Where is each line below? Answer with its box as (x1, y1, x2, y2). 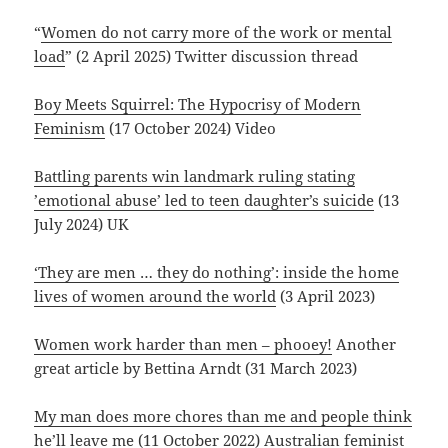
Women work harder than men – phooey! (34, 333, 333, 354)
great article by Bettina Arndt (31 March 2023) (34, 357, 358, 378)
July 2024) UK (34, 213, 130, 234)
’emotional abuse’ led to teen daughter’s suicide (34, 189, 375, 210)
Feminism (34, 117, 106, 138)
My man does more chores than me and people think (34, 405, 413, 426)
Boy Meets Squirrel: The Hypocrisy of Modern (34, 93, 362, 114)
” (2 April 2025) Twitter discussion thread (65, 45, 359, 66)
